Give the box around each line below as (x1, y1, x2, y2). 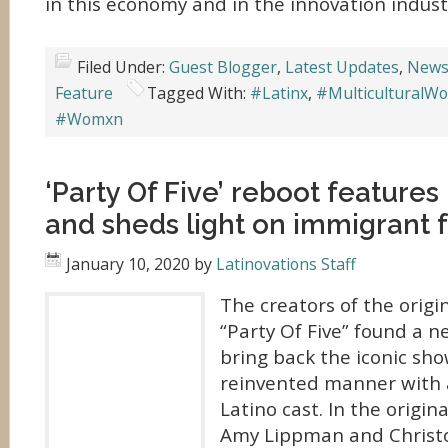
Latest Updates (285, 56, 399, 78)
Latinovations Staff (216, 253, 356, 275)
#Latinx (250, 82, 308, 104)
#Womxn (55, 108, 123, 130)
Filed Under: (77, 56, 169, 78)
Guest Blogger (169, 56, 277, 78)
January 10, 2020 (66, 253, 190, 275)
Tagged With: (147, 82, 250, 104)
